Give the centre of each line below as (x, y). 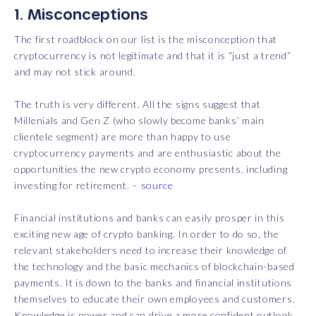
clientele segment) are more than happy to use (123, 137)
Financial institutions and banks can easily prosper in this (150, 218)
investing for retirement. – (78, 186)
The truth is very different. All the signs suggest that (138, 104)
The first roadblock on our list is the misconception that (146, 39)
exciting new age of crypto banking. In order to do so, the (147, 234)
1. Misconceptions (81, 14)
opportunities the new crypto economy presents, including (151, 169)
